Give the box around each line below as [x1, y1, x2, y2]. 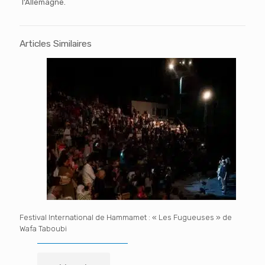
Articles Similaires [20, 37, 92, 49]
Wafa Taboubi [20, 224, 69, 233]
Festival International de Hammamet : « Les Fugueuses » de [20, 212, 232, 222]
